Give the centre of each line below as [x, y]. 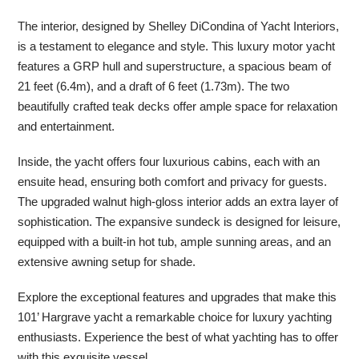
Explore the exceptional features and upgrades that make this [177, 296]
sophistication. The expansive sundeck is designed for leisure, [179, 221]
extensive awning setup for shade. [107, 261]
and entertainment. [67, 126]
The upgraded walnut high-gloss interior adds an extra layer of [178, 201]
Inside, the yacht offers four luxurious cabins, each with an [169, 161]
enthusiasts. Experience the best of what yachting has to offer [178, 337]
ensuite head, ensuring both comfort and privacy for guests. [173, 181]
